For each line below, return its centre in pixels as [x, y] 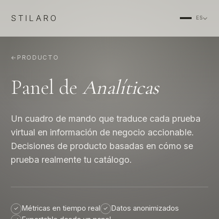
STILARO [34, 18]
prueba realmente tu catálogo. [72, 159]
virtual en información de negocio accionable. [103, 132]
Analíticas [120, 88]
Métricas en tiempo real [61, 208]
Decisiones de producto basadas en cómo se [102, 146]
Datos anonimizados [145, 208]
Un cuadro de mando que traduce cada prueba [106, 118]
